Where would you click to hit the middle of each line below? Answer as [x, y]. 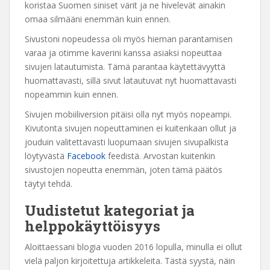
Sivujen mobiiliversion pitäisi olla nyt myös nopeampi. [128, 114]
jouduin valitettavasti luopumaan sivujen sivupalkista [127, 142]
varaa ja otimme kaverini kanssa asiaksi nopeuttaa [123, 52]
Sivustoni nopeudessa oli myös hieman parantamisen [129, 39]
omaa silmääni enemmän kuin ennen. [98, 19]
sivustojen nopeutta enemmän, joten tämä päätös [124, 169]
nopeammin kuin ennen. [71, 94]
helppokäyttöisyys [93, 226]
